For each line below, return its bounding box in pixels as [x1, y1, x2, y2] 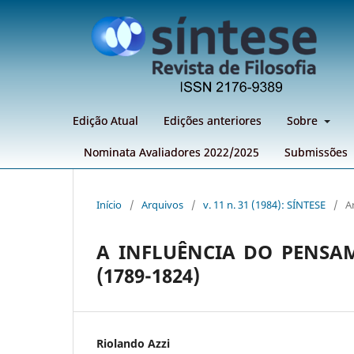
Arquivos [141, 197, 183, 212]
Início [96, 197, 122, 212]
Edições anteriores [164, 112, 262, 128]
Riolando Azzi [96, 335, 170, 351]
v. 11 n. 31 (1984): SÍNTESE [203, 197, 326, 212]
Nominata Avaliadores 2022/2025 [84, 144, 259, 160]
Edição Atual [73, 112, 138, 128]
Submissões [284, 144, 348, 160]
